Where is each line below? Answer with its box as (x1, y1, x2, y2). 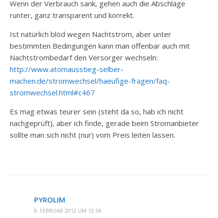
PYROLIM (34, 195, 65, 204)
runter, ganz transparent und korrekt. (10, 10, 134, 20)
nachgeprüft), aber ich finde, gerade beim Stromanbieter (10, 118, 199, 128)
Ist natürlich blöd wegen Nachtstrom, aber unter (10, 29, 171, 39)
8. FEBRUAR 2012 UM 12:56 (34, 207, 101, 214)
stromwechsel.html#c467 (10, 88, 95, 97)
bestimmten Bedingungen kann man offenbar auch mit (10, 41, 190, 51)
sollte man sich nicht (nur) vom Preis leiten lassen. (10, 130, 175, 140)
